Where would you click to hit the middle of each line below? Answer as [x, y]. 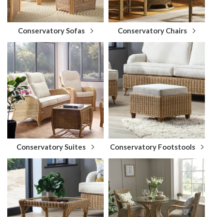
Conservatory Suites [51, 147]
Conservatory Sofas [51, 30]
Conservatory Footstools [152, 147]
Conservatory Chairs [152, 30]
